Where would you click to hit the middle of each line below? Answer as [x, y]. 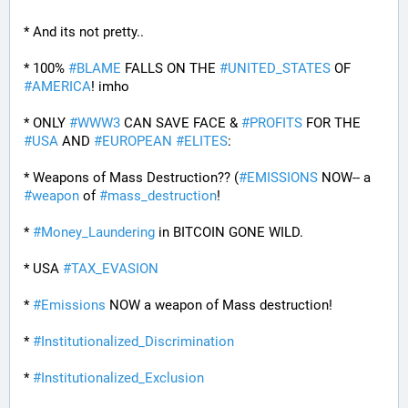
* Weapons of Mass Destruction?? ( [131, 178]
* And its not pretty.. [84, 32]
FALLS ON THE [170, 68]
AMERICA [61, 87]
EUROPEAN [137, 141]
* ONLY [46, 123]
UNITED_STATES [279, 68]
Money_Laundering [98, 232]
